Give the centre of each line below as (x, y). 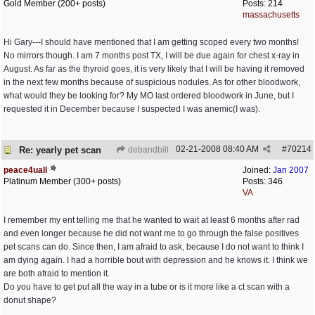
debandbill (147, 150)
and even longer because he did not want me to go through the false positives (151, 233)
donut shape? (30, 300)
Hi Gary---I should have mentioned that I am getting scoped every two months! (151, 42)
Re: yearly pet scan (60, 150)
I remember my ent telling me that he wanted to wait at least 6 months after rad (152, 220)
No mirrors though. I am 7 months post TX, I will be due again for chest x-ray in (152, 56)
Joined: (258, 170)
